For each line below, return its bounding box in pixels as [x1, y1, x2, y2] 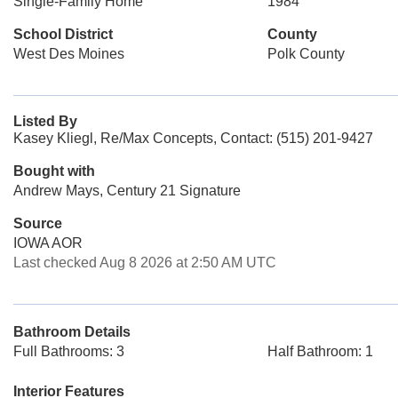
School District [13, 27, 113, 42]
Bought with [13, 163, 95, 179]
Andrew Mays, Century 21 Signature [13, 183, 241, 198]
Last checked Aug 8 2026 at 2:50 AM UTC [13, 255, 276, 270]
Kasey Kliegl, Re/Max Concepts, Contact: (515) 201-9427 [13, 131, 373, 146]
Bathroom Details [13, 324, 131, 339]
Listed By [13, 114, 77, 129]
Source [13, 216, 62, 231]
